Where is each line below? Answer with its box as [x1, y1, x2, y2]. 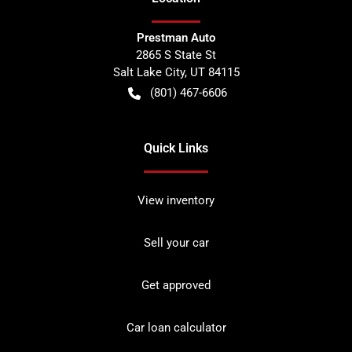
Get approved [141, 277, 211, 292]
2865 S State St [136, 47, 216, 62]
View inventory [137, 192, 214, 207]
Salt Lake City [112, 64, 185, 79]
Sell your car [143, 235, 209, 250]
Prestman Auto [137, 30, 215, 45]
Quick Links [144, 140, 208, 156]
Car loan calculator [126, 320, 226, 335]
